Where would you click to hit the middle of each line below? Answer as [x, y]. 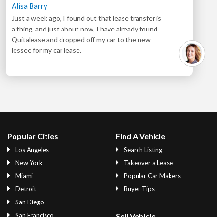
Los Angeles [31, 150]
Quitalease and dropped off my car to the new [81, 39]
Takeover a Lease [148, 163]
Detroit [25, 189]
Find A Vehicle [140, 136]
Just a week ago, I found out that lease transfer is [86, 18]
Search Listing [142, 150]
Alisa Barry [30, 6]
